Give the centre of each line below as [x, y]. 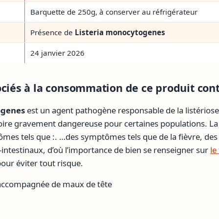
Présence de [53, 33]
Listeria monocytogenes [120, 33]
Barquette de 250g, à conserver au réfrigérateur [114, 12]
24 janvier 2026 [58, 53]
